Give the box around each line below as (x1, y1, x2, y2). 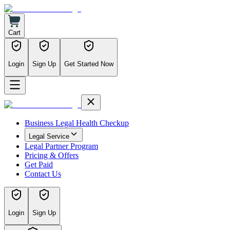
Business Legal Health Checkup (25, 118, 129, 127)
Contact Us (25, 169, 61, 178)
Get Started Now (64, 60, 113, 68)
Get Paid (25, 160, 53, 169)
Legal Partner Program (25, 141, 98, 150)
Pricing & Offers (25, 150, 79, 160)
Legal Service (29, 132, 69, 140)
